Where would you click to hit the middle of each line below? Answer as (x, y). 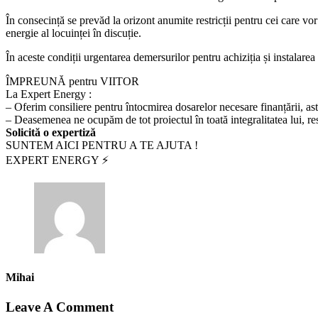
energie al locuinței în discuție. (73, 33)
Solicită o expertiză (51, 132)
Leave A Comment (60, 307)
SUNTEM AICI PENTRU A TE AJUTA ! (102, 145)
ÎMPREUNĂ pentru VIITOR (72, 81)
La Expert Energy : (49, 94)
